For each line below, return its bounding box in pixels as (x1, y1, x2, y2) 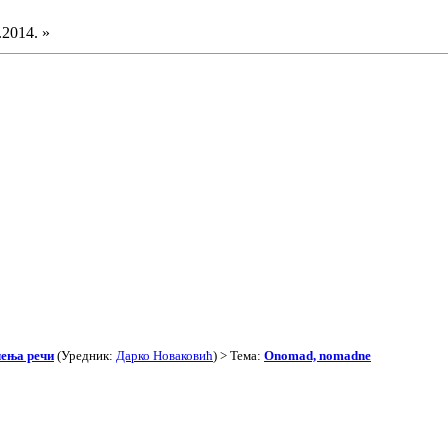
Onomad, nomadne (264, 348, 371, 364)
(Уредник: (54, 348, 116, 364)
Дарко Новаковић (116, 348, 213, 364)
